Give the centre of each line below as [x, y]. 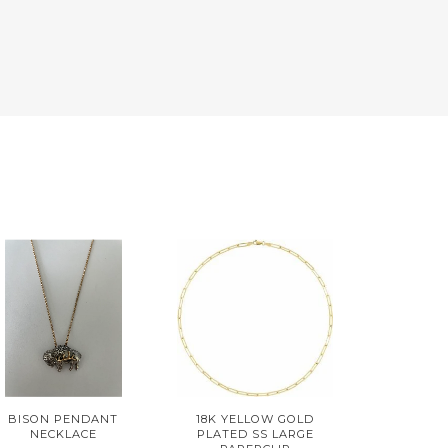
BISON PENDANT [63, 418]
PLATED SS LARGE [255, 433]
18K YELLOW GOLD [255, 418]
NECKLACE [63, 433]
